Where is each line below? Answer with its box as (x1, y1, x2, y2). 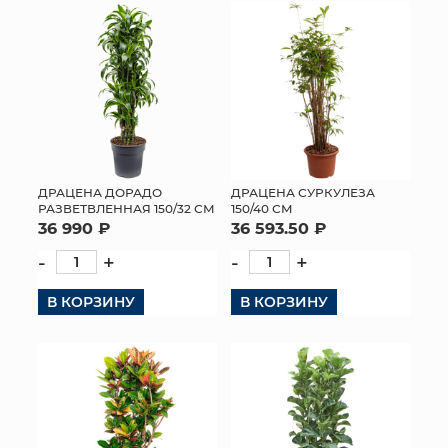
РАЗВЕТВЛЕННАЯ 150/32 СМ (38, 200, 215, 216)
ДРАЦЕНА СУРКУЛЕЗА (231, 184, 375, 200)
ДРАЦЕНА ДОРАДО (38, 184, 162, 200)
